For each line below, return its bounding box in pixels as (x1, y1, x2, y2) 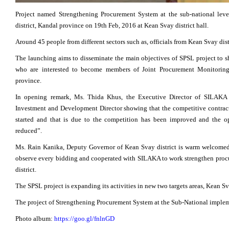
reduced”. (15, 126, 42, 134)
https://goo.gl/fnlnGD (54, 214, 114, 222)
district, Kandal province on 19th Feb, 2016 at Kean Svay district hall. (15, 21, 209, 29)
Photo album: (15, 214, 54, 222)
